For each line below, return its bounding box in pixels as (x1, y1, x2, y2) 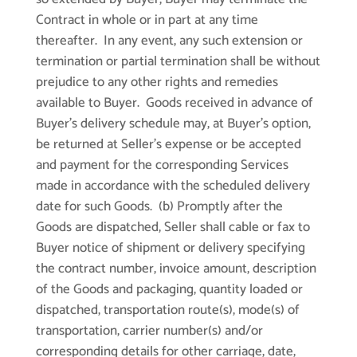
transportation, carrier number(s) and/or (35, 320, 263, 343)
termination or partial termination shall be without (35, 50, 320, 73)
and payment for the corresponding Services (35, 154, 288, 177)
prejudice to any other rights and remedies (35, 71, 278, 94)
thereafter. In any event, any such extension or (35, 29, 303, 53)
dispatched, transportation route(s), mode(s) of (35, 299, 300, 322)
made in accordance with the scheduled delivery (35, 175, 310, 198)
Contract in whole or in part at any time (35, 9, 258, 32)
